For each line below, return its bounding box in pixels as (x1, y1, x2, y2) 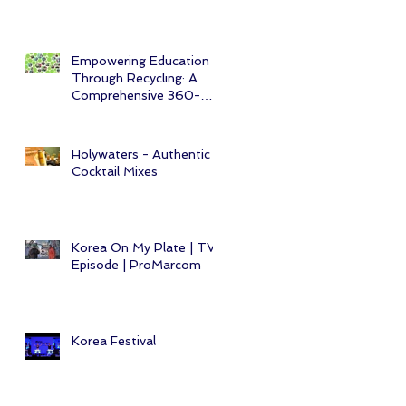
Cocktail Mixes (72, 163, 158, 179)
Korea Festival (72, 333, 156, 348)
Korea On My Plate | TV (72, 239, 216, 255)
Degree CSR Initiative (72, 104, 199, 120)
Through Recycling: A (72, 70, 198, 85)
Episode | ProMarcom (72, 256, 201, 272)
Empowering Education (72, 53, 209, 68)
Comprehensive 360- (72, 87, 200, 102)
